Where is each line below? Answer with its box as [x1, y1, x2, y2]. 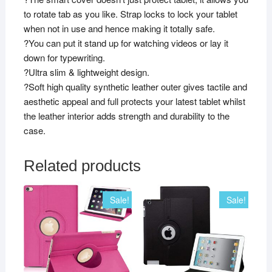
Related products [23, 156, 141, 175]
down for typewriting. [23, 50, 105, 64]
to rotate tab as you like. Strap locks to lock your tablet [23, 7, 237, 20]
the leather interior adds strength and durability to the [23, 109, 229, 122]
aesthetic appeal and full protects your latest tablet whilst [23, 94, 245, 107]
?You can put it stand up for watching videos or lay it [23, 36, 228, 49]
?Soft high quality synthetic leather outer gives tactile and [23, 80, 247, 93]
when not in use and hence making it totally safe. [23, 21, 215, 35]
